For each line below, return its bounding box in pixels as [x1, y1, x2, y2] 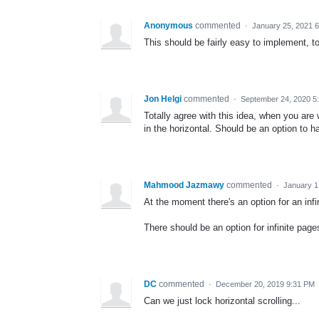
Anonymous [144, 20, 193, 31]
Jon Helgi [144, 93, 182, 104]
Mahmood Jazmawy [144, 179, 224, 190]
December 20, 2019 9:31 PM [216, 279, 315, 288]
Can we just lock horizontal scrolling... [144, 295, 300, 306]
